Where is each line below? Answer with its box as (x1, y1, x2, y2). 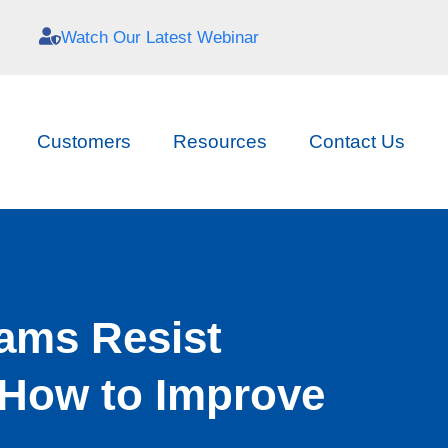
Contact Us (308, 131, 405, 152)
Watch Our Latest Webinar (60, 28, 259, 47)
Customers (36, 131, 131, 152)
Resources (172, 131, 267, 152)
